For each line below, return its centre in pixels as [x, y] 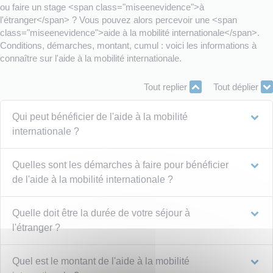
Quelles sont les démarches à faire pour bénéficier [121, 165]
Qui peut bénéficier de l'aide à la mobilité [100, 116]
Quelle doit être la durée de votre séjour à [101, 213]
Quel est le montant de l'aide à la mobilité [101, 261]
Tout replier [167, 87]
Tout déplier [237, 87]
